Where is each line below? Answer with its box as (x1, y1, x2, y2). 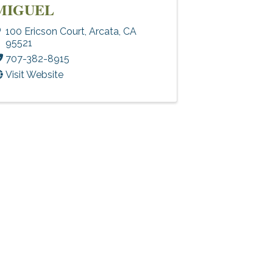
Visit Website (5, 68, 63, 80)
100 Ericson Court (5, 25, 85, 37)
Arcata (88, 25, 119, 37)
